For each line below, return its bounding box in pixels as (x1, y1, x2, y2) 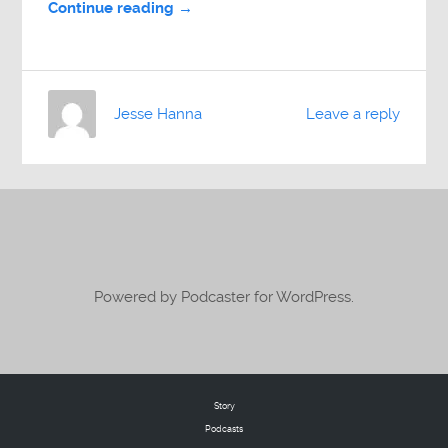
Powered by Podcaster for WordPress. (94, 288, 354, 307)
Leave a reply (305, 105, 400, 124)
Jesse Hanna (114, 104, 203, 123)
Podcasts (205, 424, 243, 435)
